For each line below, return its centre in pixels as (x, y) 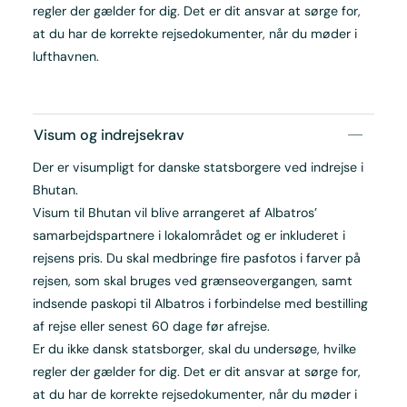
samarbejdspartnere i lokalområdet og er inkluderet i (189, 236)
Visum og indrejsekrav (109, 135)
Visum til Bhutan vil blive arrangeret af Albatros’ (174, 213)
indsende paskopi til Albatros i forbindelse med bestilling (200, 304)
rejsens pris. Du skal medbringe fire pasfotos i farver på (196, 258)
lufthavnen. (65, 57)
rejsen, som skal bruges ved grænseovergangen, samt (192, 281)
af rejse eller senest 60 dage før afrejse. (151, 327)
